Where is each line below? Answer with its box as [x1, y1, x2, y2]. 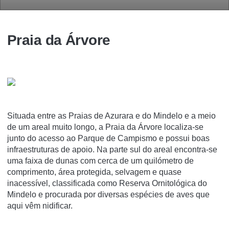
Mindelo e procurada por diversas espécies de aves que [7, 190, 210, 199]
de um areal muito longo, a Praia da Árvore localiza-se [7, 123, 203, 131]
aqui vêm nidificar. [7, 201, 73, 210]
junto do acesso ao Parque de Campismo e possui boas [7, 134, 210, 143]
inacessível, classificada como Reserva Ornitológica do [7, 179, 207, 188]
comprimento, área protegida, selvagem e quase [7, 168, 181, 176]
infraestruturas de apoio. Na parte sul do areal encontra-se [7, 145, 217, 154]
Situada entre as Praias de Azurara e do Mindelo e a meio [7, 111, 216, 120]
